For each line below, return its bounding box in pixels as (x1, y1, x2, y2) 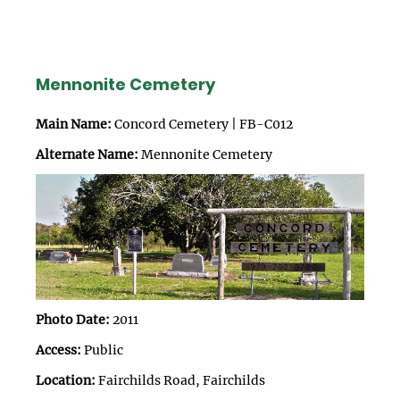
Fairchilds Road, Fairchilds (96, 372, 265, 389)
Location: (36, 372, 96, 389)
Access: (36, 342, 81, 359)
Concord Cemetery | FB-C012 (112, 115, 293, 132)
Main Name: (36, 115, 112, 132)
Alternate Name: (36, 146, 138, 162)
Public (81, 342, 123, 359)
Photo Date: (36, 312, 110, 329)
